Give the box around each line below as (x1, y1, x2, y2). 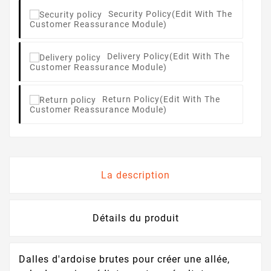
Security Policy (108, 9, 172, 19)
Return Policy (102, 94, 160, 104)
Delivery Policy (107, 51, 169, 62)
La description (101, 169, 170, 181)
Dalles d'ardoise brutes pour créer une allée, (19, 253, 230, 265)
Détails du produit (92, 212, 179, 224)
